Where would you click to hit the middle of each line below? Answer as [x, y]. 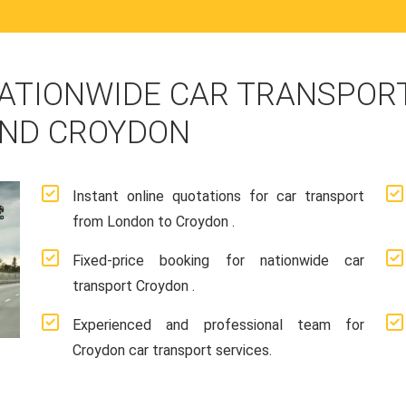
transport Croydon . [134, 286]
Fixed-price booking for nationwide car [218, 261]
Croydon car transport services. [172, 350]
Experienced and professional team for [218, 325]
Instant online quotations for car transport [218, 196]
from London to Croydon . [154, 222]
